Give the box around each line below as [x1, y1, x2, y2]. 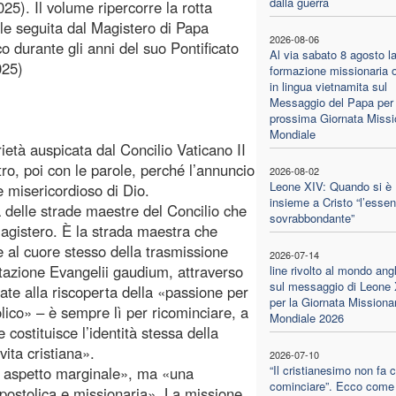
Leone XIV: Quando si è [269, 177, 392, 194]
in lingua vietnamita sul [269, 77, 387, 95]
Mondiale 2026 [269, 308, 344, 326]
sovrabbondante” [269, 209, 354, 226]
